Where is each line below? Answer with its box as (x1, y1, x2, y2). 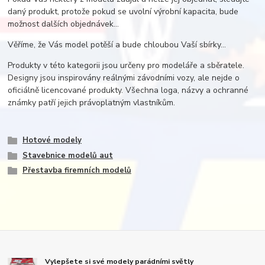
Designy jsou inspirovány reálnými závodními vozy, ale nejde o (8, 72, 240, 84)
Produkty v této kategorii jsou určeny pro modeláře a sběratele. (8, 60, 245, 72)
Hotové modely (22, 134, 82, 146)
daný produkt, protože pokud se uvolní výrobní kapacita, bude (8, 6, 239, 18)
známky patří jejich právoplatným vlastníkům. (8, 97, 176, 109)
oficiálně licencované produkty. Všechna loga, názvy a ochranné (8, 85, 249, 96)
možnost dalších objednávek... (8, 18, 119, 30)
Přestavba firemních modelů (22, 165, 131, 176)
